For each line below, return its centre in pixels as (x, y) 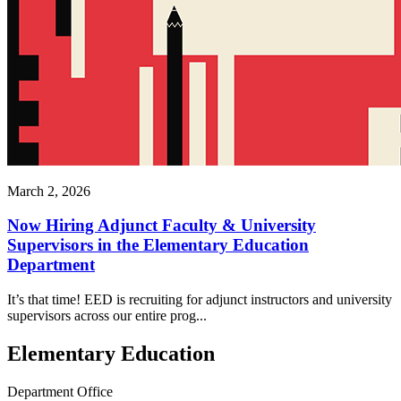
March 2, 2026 (49, 191)
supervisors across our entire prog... (107, 315)
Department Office (60, 391)
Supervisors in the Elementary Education (158, 245)
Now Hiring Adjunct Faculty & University (162, 226)
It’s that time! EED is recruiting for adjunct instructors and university (200, 299)
